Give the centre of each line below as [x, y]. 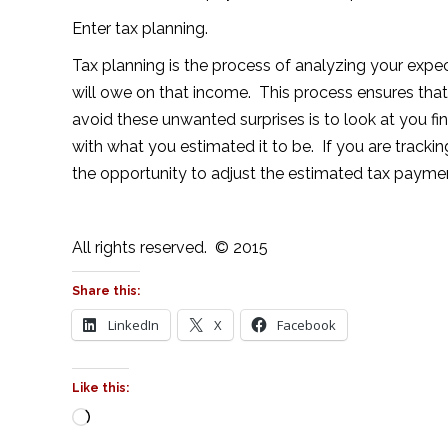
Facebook [306, 325]
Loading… [123, 419]
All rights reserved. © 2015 [170, 247]
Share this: [106, 291]
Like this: [100, 388]
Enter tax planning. [140, 28]
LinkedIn [133, 325]
